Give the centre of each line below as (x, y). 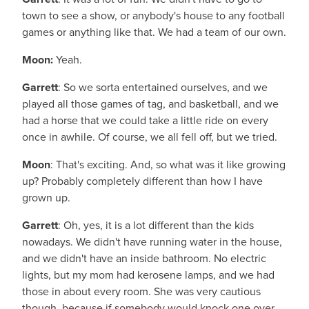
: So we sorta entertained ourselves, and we (163, 87)
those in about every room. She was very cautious (141, 291)
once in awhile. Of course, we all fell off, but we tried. (150, 137)
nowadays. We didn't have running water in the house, (152, 242)
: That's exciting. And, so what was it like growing (168, 165)
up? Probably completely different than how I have (142, 181)
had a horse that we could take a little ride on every (145, 120)
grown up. (46, 198)
